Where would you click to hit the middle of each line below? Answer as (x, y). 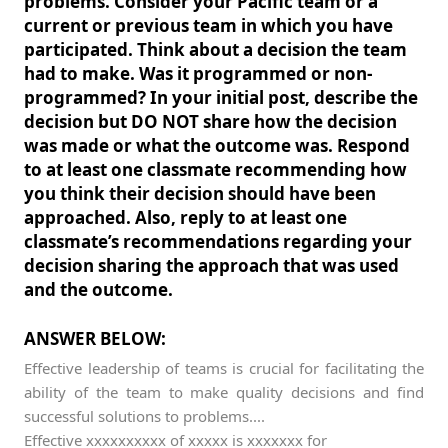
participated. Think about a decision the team (215, 49)
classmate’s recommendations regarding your (218, 241)
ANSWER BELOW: (95, 338)
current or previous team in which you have (208, 25)
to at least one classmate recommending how (215, 169)
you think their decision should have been (200, 193)
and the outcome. (98, 289)
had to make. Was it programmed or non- (198, 73)
